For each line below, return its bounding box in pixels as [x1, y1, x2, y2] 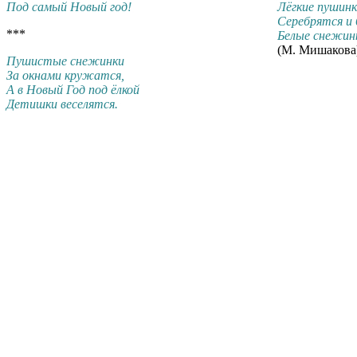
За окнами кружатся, [6, 68, 124, 82]
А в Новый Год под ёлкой [6, 82, 139, 96]
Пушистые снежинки [6, 53, 124, 68]
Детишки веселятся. [6, 96, 118, 111]
